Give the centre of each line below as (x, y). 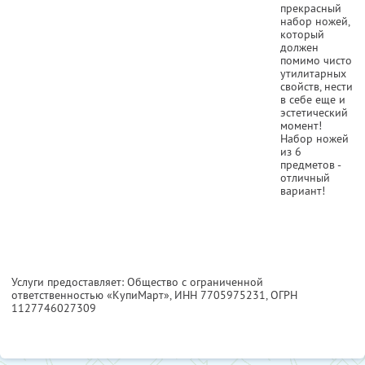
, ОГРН (281, 295)
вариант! (303, 190)
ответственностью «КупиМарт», (93, 295)
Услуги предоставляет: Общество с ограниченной (137, 281)
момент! (301, 125)
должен (299, 47)
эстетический (314, 112)
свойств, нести (317, 86)
